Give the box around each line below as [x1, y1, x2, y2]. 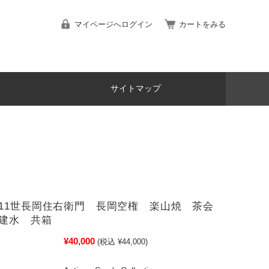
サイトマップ [110, 84, 161, 93]
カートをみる [179, 20, 226, 29]
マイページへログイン [74, 20, 153, 29]
